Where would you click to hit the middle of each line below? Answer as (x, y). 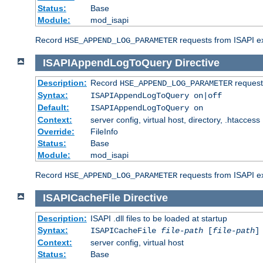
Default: (53, 108)
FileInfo (104, 132)
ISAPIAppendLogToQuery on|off (156, 96)
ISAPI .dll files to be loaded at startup (159, 218)
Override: (56, 132)
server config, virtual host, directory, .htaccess (175, 120)
